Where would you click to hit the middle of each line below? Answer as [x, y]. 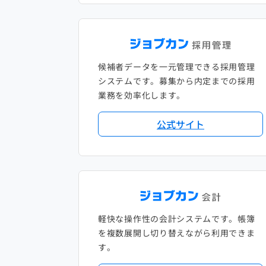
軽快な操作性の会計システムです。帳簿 [177, 219]
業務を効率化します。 [142, 95]
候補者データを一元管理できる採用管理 [177, 67]
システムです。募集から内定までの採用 [177, 81]
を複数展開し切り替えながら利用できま [177, 233]
